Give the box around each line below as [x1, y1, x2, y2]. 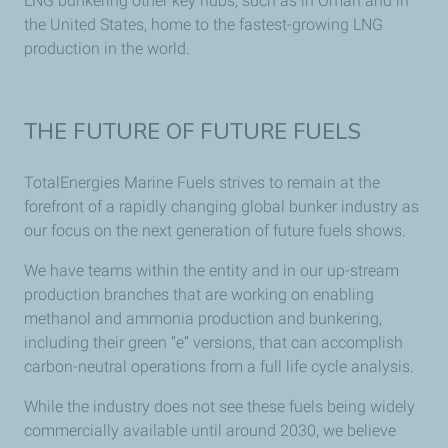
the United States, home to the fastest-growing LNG [24, 14, 383, 34]
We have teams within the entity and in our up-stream [24, 260, 399, 280]
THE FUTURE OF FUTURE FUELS [24, 116, 361, 147]
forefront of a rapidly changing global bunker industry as [24, 196, 419, 216]
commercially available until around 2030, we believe [24, 420, 396, 440]
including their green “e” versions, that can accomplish [24, 332, 403, 352]
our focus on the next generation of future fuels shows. [24, 220, 406, 240]
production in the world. [24, 38, 190, 58]
